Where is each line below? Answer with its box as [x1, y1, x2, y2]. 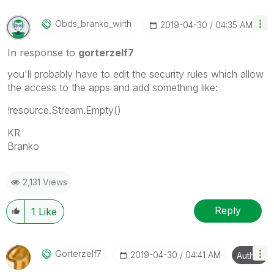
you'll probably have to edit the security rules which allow [7, 67, 264, 80]
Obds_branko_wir [55, 18, 124, 29]
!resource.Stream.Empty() [7, 103, 121, 116]
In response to [7, 46, 78, 59]
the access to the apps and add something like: [7, 81, 218, 94]
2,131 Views [23, 176, 67, 187]
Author [237, 250, 263, 261]
